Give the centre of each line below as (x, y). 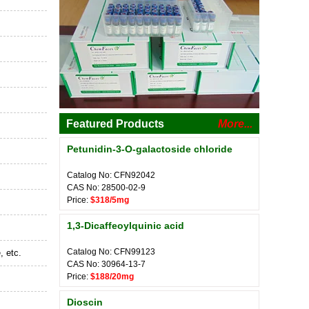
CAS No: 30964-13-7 (106, 264)
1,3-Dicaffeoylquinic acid (126, 226)
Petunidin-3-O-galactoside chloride (150, 149)
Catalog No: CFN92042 (111, 175)
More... (235, 124)
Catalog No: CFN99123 (111, 252)
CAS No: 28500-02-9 (106, 188)
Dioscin (85, 302)
